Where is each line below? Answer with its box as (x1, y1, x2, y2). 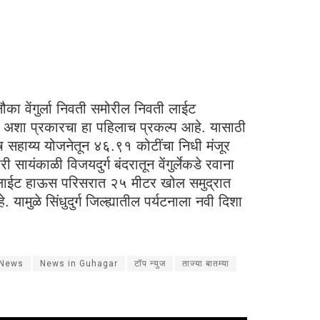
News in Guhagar (40, 258, 118, 269)
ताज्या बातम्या (182, 258, 229, 269)
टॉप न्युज (134, 258, 166, 269)
